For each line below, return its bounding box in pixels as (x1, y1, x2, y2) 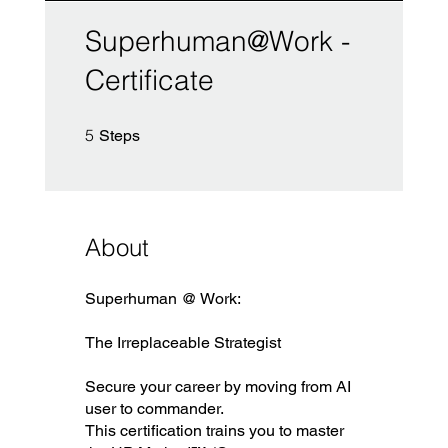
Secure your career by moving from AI (84, 376, 351, 396)
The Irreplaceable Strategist (84, 332, 281, 352)
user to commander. (84, 398, 224, 418)
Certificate (84, 62, 214, 97)
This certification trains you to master (84, 420, 344, 440)
